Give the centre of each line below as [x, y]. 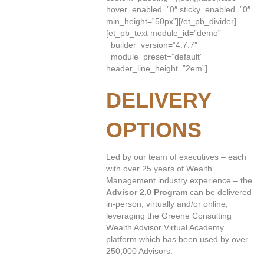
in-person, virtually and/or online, [167, 204]
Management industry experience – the [179, 180]
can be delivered [220, 192]
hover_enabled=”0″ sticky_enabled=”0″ [178, 9]
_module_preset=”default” [154, 57]
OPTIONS [154, 130]
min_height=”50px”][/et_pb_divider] [171, 21]
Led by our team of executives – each [176, 157]
